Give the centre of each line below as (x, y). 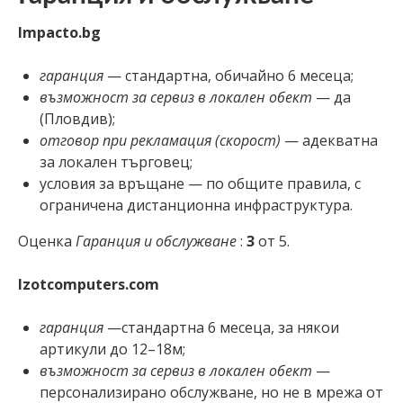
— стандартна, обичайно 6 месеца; (228, 75)
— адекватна (329, 140)
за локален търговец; (116, 161)
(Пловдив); (77, 118)
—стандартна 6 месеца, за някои (221, 327)
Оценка (47, 241)
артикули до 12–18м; (112, 349)
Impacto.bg (59, 32)
